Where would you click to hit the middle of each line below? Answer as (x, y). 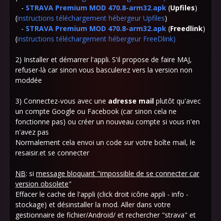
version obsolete (42, 184)
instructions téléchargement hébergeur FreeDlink (95, 39)
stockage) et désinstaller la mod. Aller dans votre (93, 204)
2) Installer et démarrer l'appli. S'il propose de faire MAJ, (104, 59)
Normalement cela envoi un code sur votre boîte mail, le (105, 142)
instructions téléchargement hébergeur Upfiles (91, 18)
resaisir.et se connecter (53, 153)
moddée (29, 80)
